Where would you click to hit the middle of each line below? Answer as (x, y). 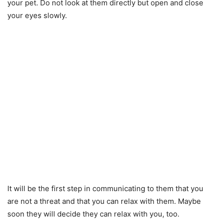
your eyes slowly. (37, 15)
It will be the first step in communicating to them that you (105, 188)
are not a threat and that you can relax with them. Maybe (104, 201)
